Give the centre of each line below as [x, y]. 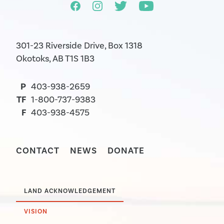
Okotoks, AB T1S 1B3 [55, 58]
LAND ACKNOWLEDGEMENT [70, 191]
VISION [36, 211]
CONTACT [38, 150]
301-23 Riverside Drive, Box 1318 [79, 45]
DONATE [126, 150]
